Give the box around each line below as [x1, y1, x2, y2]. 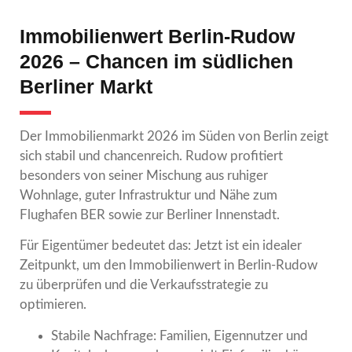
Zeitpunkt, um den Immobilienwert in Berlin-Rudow [20, 258, 317, 273]
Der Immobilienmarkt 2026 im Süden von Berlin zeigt [20, 129, 328, 143]
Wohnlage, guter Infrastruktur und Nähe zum [20, 188, 277, 202]
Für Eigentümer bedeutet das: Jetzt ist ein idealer [20, 239, 302, 253]
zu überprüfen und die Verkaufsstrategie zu [20, 278, 268, 292]
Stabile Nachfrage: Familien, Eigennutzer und [51, 328, 308, 343]
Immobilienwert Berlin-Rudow [20, 24, 295, 47]
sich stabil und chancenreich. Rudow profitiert [20, 148, 283, 163]
